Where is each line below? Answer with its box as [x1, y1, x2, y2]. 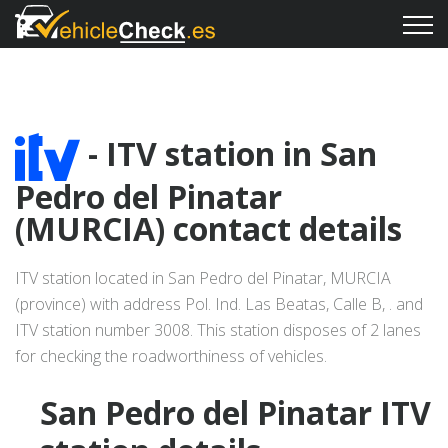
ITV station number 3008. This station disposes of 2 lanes [15, 319, 421, 342]
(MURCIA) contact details [15, 207, 402, 251]
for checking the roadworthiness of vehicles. [15, 345, 327, 368]
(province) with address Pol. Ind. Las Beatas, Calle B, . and [15, 293, 423, 316]
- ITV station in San [80, 131, 377, 175]
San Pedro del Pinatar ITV [40, 391, 431, 435]
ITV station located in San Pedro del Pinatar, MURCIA [15, 267, 391, 290]
